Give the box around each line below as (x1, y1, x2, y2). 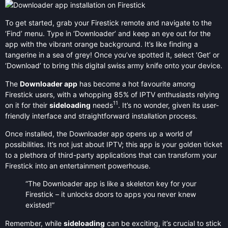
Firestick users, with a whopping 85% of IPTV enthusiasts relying (5, 90, 219, 99)
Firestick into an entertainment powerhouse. (5, 161, 151, 170)
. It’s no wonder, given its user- (118, 100, 219, 109)
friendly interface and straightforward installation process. (5, 111, 197, 120)
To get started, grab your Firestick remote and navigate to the (5, 18, 212, 27)
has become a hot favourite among (77, 79, 195, 88)
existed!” (25, 201, 54, 210)
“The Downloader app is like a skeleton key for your (25, 179, 196, 188)
